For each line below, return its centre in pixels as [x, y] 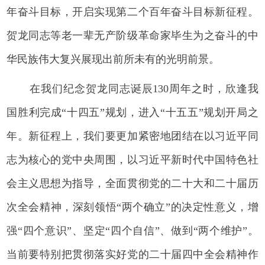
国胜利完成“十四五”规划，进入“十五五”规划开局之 [132, 112]
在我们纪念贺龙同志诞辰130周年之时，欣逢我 [144, 88]
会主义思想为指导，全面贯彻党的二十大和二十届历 [132, 183]
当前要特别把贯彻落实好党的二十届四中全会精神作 [132, 254]
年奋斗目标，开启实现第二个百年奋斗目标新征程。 [132, 12]
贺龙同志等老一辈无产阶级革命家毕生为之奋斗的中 [132, 35]
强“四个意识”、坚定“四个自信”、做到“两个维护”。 [132, 230]
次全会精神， [40, 207]
